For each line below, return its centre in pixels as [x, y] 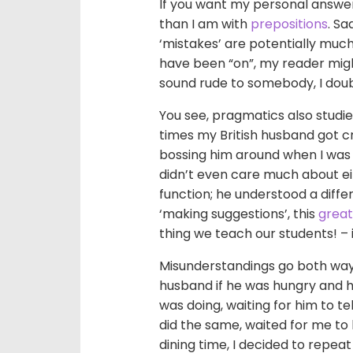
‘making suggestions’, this [239, 214]
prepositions [289, 24]
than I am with [205, 24]
